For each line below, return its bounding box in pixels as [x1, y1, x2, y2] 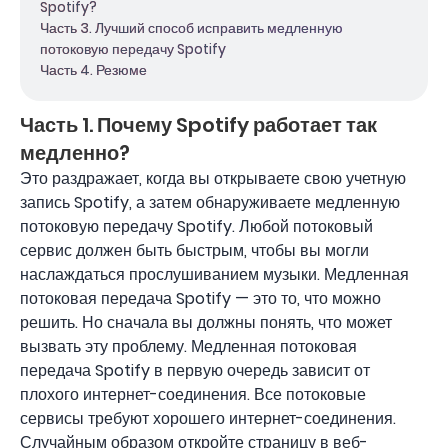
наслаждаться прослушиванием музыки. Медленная [20, 263, 409, 286]
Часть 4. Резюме [40, 60, 147, 80]
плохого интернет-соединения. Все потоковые [20, 383, 366, 406]
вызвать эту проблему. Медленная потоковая [20, 335, 357, 358]
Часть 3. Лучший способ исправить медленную [40, 18, 343, 38]
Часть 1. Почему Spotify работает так [20, 111, 377, 139]
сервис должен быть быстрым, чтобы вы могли [20, 239, 369, 262]
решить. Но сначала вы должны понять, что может [20, 311, 392, 334]
